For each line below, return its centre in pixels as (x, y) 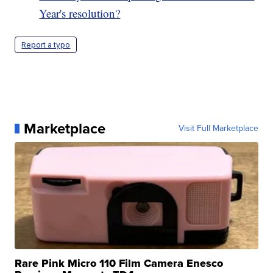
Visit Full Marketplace (218, 128)
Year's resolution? (80, 13)
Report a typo (46, 44)
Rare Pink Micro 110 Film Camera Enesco (119, 263)
